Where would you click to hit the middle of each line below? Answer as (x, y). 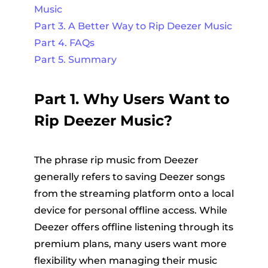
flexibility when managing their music (125, 261)
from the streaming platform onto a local (134, 194)
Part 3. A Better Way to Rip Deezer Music (133, 26)
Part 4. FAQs (64, 43)
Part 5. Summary (75, 60)
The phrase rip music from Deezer (116, 160)
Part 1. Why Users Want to (132, 99)
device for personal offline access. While (130, 210)
